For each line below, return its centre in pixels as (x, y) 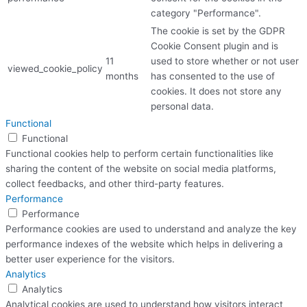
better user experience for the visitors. (90, 259)
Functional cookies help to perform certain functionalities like (139, 153)
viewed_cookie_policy (55, 68)
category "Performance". (206, 13)
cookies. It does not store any (216, 91)
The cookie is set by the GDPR (218, 30)
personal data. (182, 106)
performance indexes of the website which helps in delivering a (144, 244)
